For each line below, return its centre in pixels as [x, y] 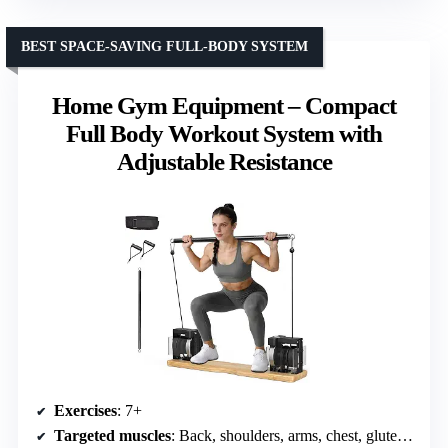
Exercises [85, 411]
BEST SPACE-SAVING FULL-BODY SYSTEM [164, 46]
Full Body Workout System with [224, 133]
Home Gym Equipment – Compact [224, 105]
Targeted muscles [112, 436]
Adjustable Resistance [224, 161]
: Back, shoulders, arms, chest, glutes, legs [284, 436]
